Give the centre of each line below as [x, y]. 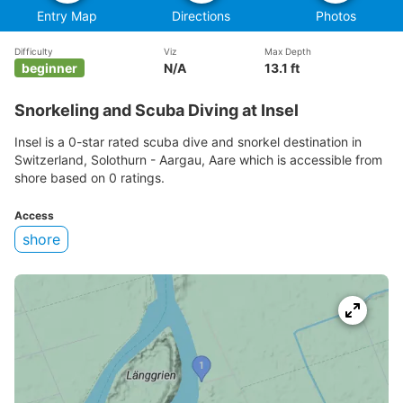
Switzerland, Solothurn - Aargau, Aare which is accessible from [198, 159]
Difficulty [34, 51]
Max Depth [287, 51]
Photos [336, 16]
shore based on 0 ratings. [90, 177]
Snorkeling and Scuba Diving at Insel [157, 110]
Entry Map [67, 16]
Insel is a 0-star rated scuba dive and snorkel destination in [188, 141]
